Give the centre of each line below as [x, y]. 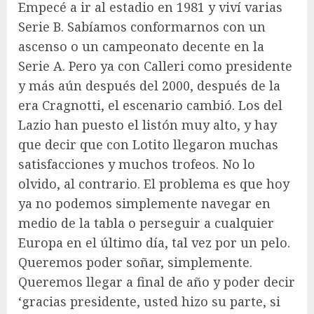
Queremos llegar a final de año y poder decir [157, 281]
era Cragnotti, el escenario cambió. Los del [150, 105]
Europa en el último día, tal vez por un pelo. [154, 242]
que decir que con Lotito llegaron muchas [148, 144]
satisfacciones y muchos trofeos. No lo [137, 164]
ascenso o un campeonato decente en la [141, 46]
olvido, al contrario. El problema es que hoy [154, 183]
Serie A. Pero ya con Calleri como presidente [155, 66]
